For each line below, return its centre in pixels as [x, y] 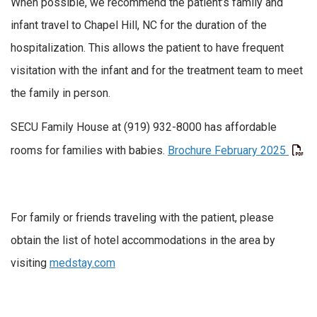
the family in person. [61, 93]
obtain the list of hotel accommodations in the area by [143, 240]
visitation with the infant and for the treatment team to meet [157, 71]
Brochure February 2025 [227, 150]
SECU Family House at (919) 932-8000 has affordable [144, 127]
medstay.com [82, 263]
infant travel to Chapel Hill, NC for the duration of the [139, 25]
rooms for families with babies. [89, 150]
